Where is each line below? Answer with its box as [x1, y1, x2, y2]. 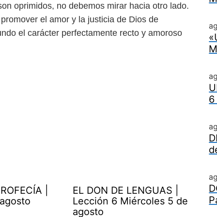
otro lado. [153, 1, 189, 11]
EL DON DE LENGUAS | [73, 184, 179, 196]
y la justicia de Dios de [72, 15, 158, 24]
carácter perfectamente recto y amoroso [28, 28, 182, 38]
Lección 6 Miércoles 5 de [73, 195, 188, 207]
